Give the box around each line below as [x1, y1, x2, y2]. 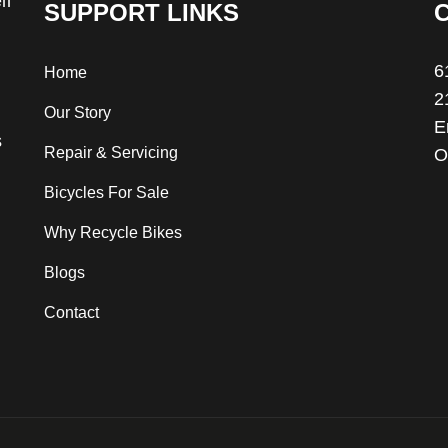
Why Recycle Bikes [44, 224, 182, 241]
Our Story [44, 104, 111, 121]
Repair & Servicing [44, 144, 178, 161]
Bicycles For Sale [44, 184, 169, 201]
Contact [44, 304, 99, 321]
